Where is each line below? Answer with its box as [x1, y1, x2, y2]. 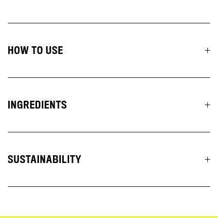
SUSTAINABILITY [8, 153, 82, 166]
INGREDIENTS [8, 98, 67, 111]
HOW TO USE [8, 44, 63, 57]
